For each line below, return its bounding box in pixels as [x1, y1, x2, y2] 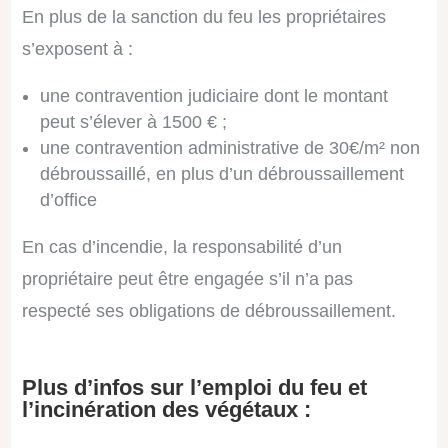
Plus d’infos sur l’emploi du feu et [21, 375, 367, 401]
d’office [39, 190, 97, 211]
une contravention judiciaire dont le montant [39, 86, 388, 107]
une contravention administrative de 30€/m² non [39, 138, 420, 159]
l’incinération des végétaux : [21, 397, 311, 423]
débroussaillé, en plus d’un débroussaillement [39, 164, 404, 185]
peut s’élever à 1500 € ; [39, 112, 227, 133]
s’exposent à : [21, 39, 133, 60]
